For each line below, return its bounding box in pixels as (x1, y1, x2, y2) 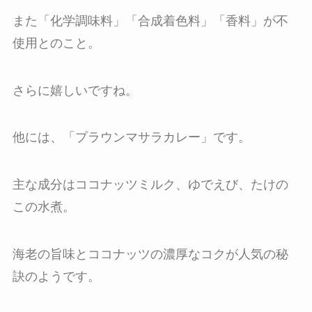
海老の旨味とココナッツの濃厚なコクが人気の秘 (12, 247, 288, 262)
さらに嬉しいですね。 (12, 83, 138, 97)
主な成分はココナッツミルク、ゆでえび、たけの (12, 178, 288, 192)
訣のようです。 (12, 270, 100, 284)
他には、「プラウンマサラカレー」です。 (12, 130, 251, 145)
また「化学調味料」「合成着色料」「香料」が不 (12, 13, 288, 28)
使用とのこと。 (12, 36, 100, 50)
